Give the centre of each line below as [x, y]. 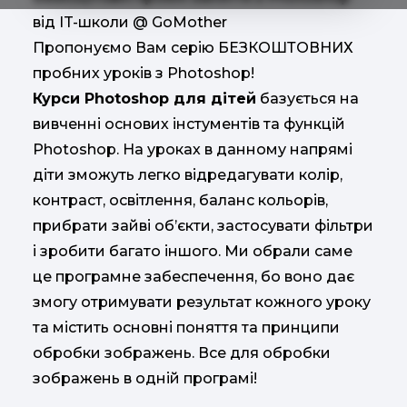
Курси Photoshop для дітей [144, 99]
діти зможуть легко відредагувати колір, [188, 175]
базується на [308, 99]
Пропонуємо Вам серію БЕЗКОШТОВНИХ [193, 48]
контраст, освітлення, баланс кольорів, [180, 200]
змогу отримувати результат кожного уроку [202, 302]
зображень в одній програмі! [145, 378]
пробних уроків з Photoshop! [144, 73]
